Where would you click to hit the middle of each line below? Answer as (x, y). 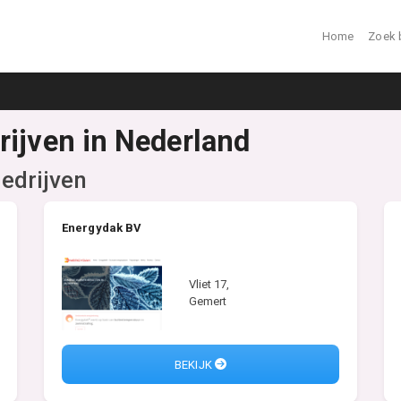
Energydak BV (102, 228)
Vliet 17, (209, 284)
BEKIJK (195, 364)
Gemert (208, 301)
